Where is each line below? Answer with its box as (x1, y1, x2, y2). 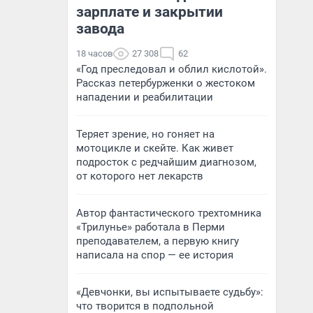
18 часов (76, 48, 112, 59)
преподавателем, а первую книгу (76, 235, 239, 247)
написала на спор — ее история (76, 249, 233, 261)
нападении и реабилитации (76, 91, 213, 103)
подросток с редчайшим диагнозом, (76, 156, 256, 168)
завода (76, 20, 124, 37)
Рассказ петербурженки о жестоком (76, 77, 255, 89)
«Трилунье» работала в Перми (76, 221, 225, 233)
